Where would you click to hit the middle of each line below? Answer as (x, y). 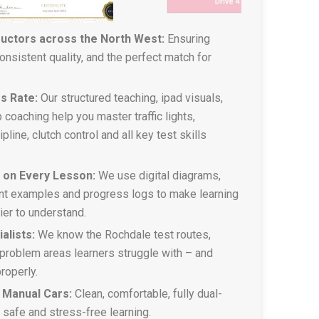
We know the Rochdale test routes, (123, 235)
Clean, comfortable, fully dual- (147, 294)
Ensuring (189, 39)
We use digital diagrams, (158, 176)
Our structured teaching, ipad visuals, (130, 98)
